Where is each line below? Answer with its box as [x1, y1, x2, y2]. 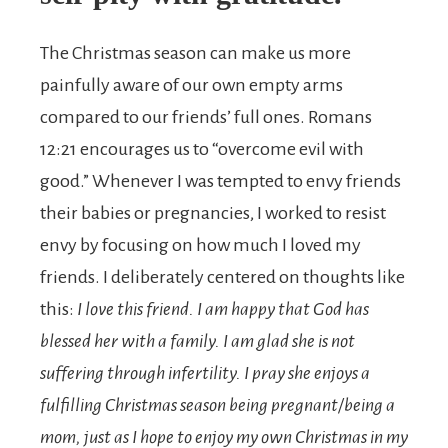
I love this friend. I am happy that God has [77, 299, 369, 319]
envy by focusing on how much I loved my [40, 235, 361, 255]
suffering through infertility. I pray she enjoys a [40, 363, 370, 383]
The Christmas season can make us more [40, 43, 351, 63]
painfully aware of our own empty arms [40, 75, 343, 95]
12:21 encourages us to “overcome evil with [40, 139, 364, 159]
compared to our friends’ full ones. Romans [40, 107, 372, 127]
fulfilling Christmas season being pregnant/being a [40, 395, 395, 415]
